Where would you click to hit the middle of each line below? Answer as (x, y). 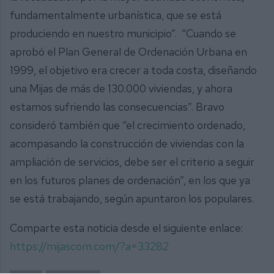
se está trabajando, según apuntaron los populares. (132, 199)
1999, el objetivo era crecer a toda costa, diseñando (133, 70)
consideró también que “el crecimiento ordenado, (128, 125)
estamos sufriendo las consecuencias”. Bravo (117, 107)
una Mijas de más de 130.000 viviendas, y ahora (121, 89)
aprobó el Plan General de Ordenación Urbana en (128, 52)
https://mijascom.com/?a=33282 (89, 246)
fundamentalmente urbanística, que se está (116, 15)
